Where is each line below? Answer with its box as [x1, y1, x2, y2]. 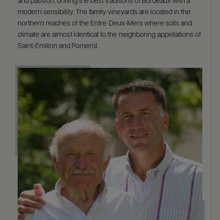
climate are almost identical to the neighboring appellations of [17, 31, 201, 39]
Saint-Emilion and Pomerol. [17, 43, 99, 50]
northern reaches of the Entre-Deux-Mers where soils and [17, 20, 192, 27]
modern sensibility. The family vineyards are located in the [17, 9, 191, 16]
